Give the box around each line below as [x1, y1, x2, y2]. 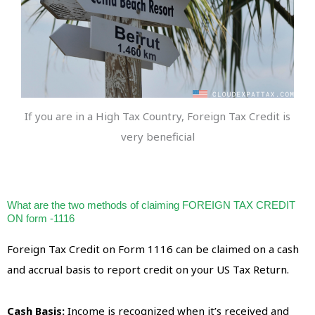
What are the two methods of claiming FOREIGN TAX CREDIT [7, 198, 295, 211]
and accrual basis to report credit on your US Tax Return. [7, 262, 289, 276]
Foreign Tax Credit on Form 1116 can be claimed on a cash [7, 241, 299, 256]
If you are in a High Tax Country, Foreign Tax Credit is [25, 109, 290, 124]
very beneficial [120, 129, 195, 144]
